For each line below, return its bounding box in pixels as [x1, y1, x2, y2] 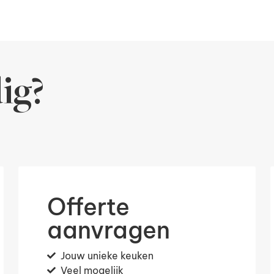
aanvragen [46, 215, 170, 245]
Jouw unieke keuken [61, 250, 154, 262]
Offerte [46, 191, 130, 221]
